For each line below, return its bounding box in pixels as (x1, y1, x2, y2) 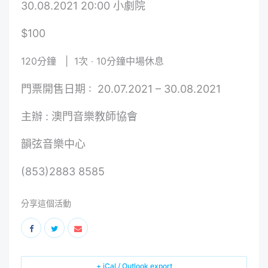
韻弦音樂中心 (21, 138, 86, 150)
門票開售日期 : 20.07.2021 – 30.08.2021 (21, 83, 221, 95)
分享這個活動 (21, 198, 71, 208)
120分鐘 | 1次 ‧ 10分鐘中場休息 (21, 55, 164, 67)
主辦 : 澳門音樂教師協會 (21, 110, 138, 123)
